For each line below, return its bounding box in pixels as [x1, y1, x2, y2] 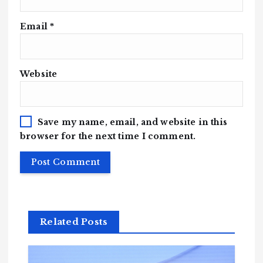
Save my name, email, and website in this [37, 117, 228, 128]
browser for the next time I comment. [20, 130, 196, 141]
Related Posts [40, 216, 108, 228]
